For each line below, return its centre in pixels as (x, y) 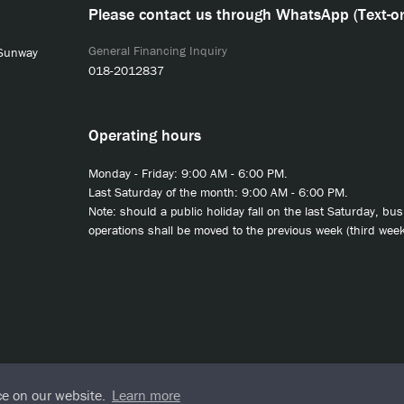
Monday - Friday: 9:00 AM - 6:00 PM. (188, 174)
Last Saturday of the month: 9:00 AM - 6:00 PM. (218, 193)
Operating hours (144, 135)
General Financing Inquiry (157, 51)
